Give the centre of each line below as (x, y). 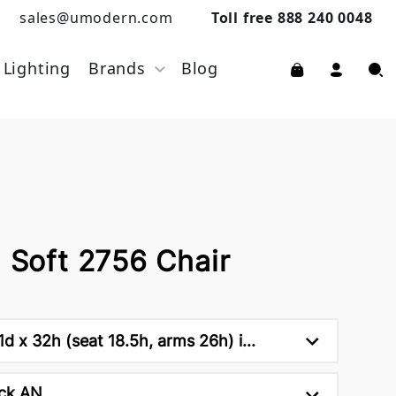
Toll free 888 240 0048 (292, 18)
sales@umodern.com (96, 18)
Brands (117, 68)
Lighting (37, 68)
